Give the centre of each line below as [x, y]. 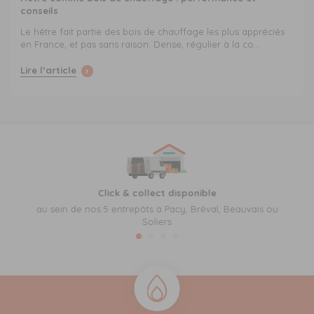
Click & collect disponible [157, 192]
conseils [39, 11]
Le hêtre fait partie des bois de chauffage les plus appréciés [152, 32]
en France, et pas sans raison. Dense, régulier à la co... [140, 45]
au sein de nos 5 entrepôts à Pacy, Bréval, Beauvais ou [157, 209]
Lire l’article [48, 70]
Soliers [157, 221]
